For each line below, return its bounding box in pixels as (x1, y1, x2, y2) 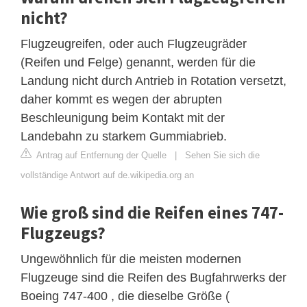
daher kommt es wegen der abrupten (21, 92, 222, 106)
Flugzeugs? (21, 221, 106, 244)
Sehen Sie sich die (185, 149, 260, 160)
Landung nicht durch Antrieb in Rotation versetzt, (21, 73, 286, 88)
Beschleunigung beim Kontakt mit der (21, 110, 225, 125)
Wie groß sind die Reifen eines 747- (21, 201, 284, 223)
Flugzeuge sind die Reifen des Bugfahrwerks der (21, 270, 286, 284)
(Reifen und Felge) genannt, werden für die (21, 55, 256, 69)
